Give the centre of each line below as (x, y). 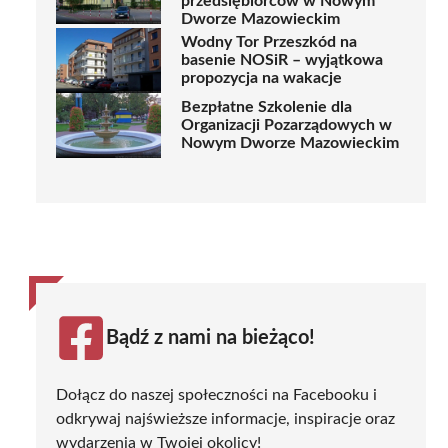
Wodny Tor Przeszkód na (269, 42)
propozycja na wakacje (261, 78)
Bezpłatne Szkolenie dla (266, 107)
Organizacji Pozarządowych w (286, 125)
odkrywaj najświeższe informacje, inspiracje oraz (225, 418)
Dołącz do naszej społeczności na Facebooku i (216, 394)
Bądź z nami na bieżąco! (210, 337)
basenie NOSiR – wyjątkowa (282, 60)
